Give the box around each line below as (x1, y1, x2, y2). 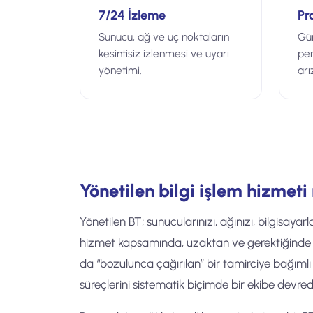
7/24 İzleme (99, 8, 166, 23)
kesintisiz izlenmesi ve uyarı (99, 47, 229, 60)
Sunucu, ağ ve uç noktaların (99, 30, 229, 43)
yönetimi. (99, 64, 142, 77)
